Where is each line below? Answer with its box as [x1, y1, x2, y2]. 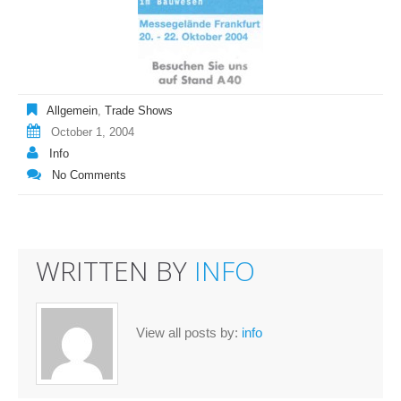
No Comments [52, 168, 126, 183]
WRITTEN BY [36, 252, 194, 289]
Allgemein [47, 104, 98, 118]
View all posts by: [136, 325, 242, 341]
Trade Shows [105, 104, 173, 118]
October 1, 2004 [51, 125, 134, 140]
